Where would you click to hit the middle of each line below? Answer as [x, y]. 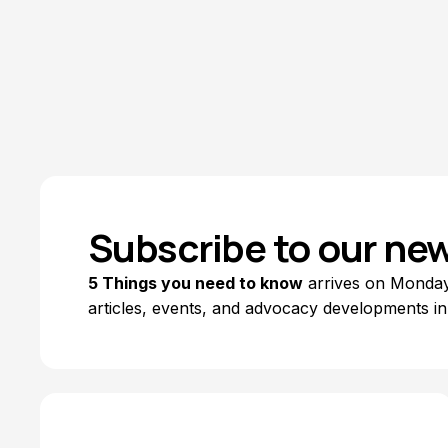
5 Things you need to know [195, 283]
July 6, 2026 [99, 31]
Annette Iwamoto [114, 13]
